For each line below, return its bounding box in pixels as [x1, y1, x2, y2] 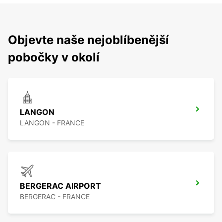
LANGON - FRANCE [20, 118, 84, 127]
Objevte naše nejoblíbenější [8, 33, 169, 48]
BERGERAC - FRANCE [20, 192, 90, 201]
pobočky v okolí [8, 50, 100, 65]
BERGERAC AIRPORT [20, 181, 101, 191]
